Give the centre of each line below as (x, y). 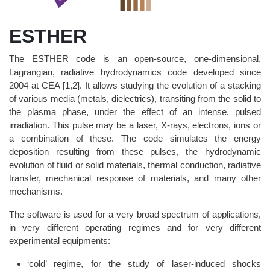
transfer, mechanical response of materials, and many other (135, 178)
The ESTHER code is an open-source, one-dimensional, (135, 58)
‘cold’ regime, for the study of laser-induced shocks (144, 263)
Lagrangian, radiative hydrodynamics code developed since (135, 72)
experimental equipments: (60, 240)
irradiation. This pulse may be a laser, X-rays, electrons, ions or (135, 125)
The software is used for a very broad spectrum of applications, (135, 214)
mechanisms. (36, 191)
